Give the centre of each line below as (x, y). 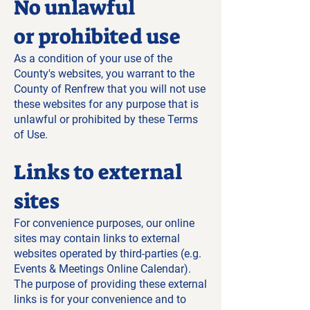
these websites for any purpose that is (106, 104)
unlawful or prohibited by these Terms (106, 119)
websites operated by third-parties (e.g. (108, 254)
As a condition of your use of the (93, 58)
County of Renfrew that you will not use (110, 89)
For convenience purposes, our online (104, 223)
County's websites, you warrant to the (104, 74)
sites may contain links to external (97, 238)
